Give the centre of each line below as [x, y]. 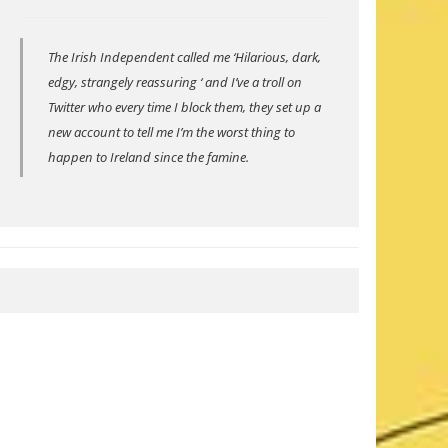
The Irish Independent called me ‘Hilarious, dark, [185, 56]
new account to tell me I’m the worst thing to [172, 131]
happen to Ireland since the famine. [149, 156]
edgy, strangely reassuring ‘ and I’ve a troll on [175, 81]
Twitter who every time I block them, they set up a [185, 106]
